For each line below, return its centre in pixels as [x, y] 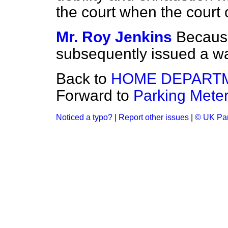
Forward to [95, 95]
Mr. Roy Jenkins [114, 37]
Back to [83, 79]
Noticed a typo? [84, 117]
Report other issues [154, 117]
